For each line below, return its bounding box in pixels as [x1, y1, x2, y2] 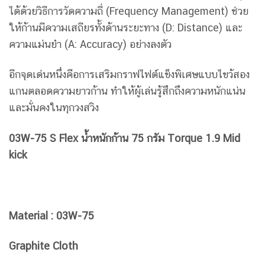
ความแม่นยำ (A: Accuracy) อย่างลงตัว [9, 38, 172, 50]
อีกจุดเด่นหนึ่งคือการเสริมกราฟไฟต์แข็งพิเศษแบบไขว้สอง [9, 68, 250, 81]
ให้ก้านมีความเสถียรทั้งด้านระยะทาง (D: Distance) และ [9, 21, 243, 34]
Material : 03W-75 [9, 209, 94, 222]
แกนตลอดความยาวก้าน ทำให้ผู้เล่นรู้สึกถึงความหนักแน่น [9, 85, 245, 98]
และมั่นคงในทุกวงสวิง [9, 101, 99, 114]
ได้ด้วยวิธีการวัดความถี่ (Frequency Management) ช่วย [9, 5, 248, 17]
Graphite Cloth [9, 239, 78, 252]
